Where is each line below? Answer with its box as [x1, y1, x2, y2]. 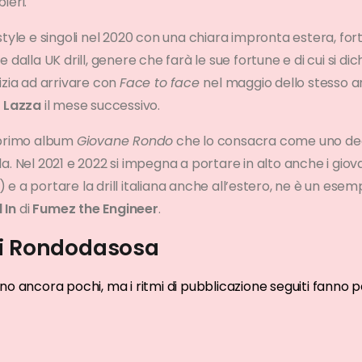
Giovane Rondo [76, 132, 174, 151]
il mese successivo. [44, 96, 160, 116]
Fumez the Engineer [32, 200, 158, 219]
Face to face [120, 74, 204, 93]
